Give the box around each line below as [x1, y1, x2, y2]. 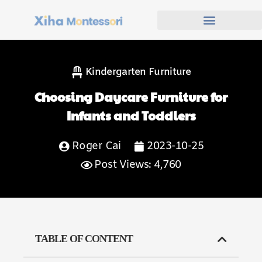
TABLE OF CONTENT [35, 233, 133, 244]
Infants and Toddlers [66, 107, 196, 124]
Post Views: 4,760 [94, 158, 181, 172]
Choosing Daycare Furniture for [35, 88, 227, 105]
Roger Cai [71, 139, 121, 153]
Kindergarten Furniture [85, 65, 191, 79]
